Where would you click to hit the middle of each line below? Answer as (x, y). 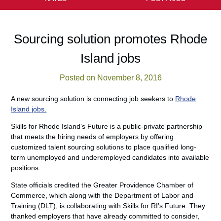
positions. (26, 168)
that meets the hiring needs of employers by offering (92, 137)
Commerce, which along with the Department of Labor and (102, 195)
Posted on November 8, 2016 (110, 78)
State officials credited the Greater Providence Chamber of (102, 185)
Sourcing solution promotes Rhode (110, 39)
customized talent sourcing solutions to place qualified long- (104, 147)
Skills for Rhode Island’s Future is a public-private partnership (107, 126)
